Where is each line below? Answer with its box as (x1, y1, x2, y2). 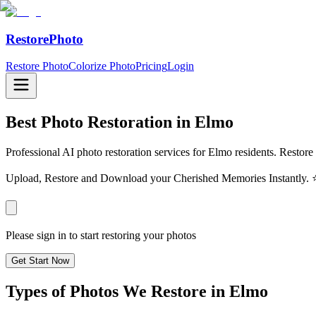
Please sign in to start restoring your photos (6, 229, 196, 242)
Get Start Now (11, 255, 69, 267)
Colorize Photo (68, 60, 135, 73)
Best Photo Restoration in (6, 113, 195, 132)
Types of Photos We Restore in (6, 282, 229, 301)
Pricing (135, 60, 167, 73)
